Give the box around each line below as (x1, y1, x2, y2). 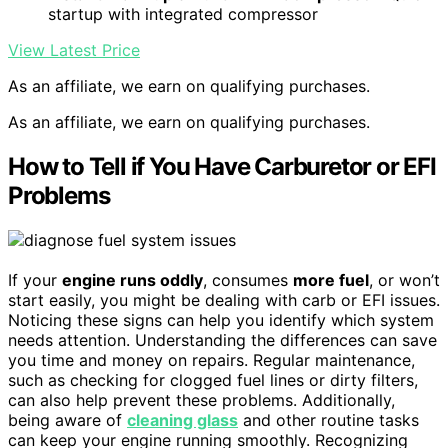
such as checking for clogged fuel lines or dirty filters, (8, 369, 418, 390)
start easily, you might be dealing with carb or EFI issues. (8, 289, 440, 310)
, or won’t (369, 269, 440, 290)
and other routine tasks (238, 409, 419, 430)
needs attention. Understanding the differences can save (8, 329, 437, 350)
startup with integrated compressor (48, 3, 318, 24)
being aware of (8, 409, 127, 430)
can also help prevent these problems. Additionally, (8, 389, 395, 410)
